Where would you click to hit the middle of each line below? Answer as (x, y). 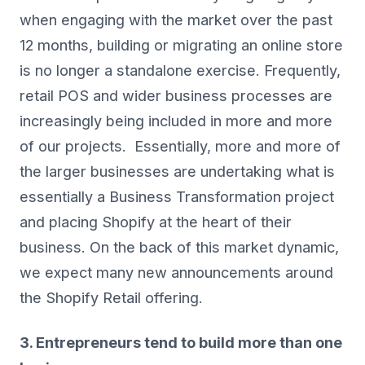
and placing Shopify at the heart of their (156, 222)
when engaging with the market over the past (176, 20)
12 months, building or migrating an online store (181, 46)
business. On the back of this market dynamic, (179, 248)
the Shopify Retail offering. (111, 298)
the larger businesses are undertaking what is (177, 172)
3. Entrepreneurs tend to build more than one (181, 343)
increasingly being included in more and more (176, 121)
